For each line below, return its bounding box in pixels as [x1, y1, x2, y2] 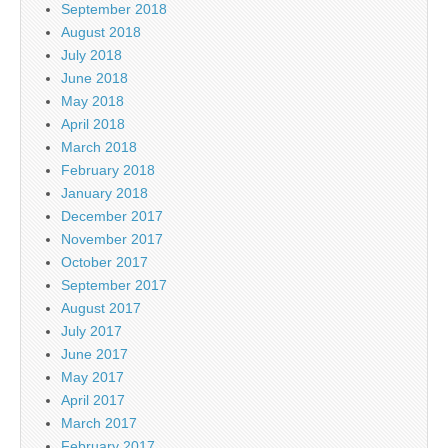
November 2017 [61, 230, 163, 247]
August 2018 [61, 23, 141, 40]
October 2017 [61, 253, 148, 270]
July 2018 [61, 46, 122, 63]
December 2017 [61, 207, 163, 224]
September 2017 [61, 276, 167, 293]
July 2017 [61, 322, 122, 339]
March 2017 [61, 414, 137, 431]
